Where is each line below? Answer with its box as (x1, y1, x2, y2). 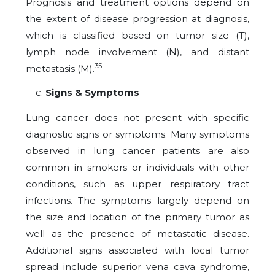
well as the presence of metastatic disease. (26, 228, 249, 239)
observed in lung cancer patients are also (26, 145, 249, 157)
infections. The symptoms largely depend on (26, 195, 249, 206)
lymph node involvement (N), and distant (26, 46, 249, 58)
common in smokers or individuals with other (26, 161, 249, 173)
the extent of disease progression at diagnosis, (26, 13, 249, 25)
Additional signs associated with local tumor (26, 244, 249, 256)
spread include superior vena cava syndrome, (26, 261, 249, 273)
